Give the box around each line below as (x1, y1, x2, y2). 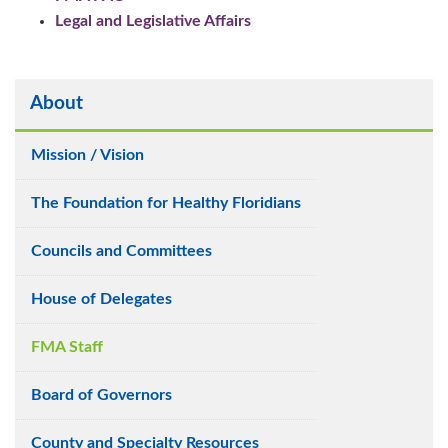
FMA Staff (31, 338, 103, 355)
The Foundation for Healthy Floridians (31, 194, 301, 211)
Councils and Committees (31, 242, 212, 259)
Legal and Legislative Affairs (55, 13, 251, 30)
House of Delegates (31, 290, 172, 307)
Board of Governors (31, 386, 172, 403)
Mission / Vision (31, 146, 144, 163)
